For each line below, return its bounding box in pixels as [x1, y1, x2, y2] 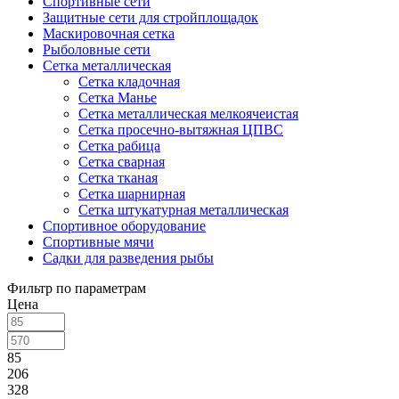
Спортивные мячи [43, 233, 154, 249]
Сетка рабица [78, 137, 160, 153]
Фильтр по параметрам [7, 280, 146, 296]
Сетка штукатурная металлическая [78, 201, 289, 217]
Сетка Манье [78, 89, 157, 105]
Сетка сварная [78, 153, 165, 169]
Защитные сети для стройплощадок [43, 9, 258, 25]
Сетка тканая [78, 169, 158, 185]
